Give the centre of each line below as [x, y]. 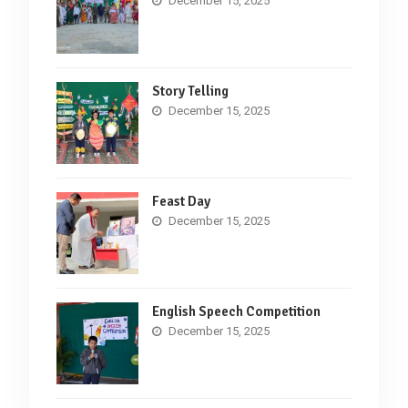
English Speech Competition [236, 311]
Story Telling [190, 91]
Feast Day [181, 201]
